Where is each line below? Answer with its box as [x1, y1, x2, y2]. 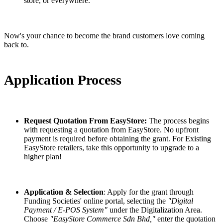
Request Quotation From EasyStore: [24, 116, 149, 125]
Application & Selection [24, 187, 104, 196]
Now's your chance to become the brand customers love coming [4, 31, 205, 40]
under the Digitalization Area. [108, 205, 202, 214]
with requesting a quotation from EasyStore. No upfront [24, 125, 199, 134]
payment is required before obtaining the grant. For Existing [24, 134, 211, 143]
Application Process [4, 72, 125, 88]
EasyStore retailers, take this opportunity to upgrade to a [24, 143, 199, 152]
